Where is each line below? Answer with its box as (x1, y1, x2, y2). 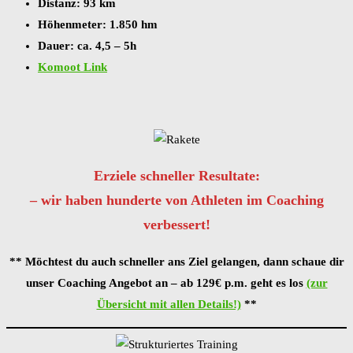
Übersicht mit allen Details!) (96, 297, 241, 310)
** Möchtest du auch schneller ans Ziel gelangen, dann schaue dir (9, 255, 344, 268)
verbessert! (143, 217, 210, 233)
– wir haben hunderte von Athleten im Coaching (29, 192, 324, 209)
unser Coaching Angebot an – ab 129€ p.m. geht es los (25, 276, 307, 289)
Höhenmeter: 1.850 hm (38, 17, 158, 31)
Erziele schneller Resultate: (93, 168, 260, 184)
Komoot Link (38, 60, 107, 73)
